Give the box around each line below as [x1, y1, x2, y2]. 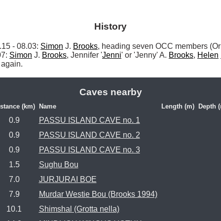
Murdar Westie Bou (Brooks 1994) [38, 190, 157, 199]
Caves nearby [79, 86, 142, 97]
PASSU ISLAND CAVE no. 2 [38, 131, 140, 140]
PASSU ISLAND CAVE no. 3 [38, 146, 140, 154]
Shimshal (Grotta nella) [38, 205, 119, 214]
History [94, 21, 127, 32]
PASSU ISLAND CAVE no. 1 [38, 116, 140, 125]
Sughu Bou [38, 160, 78, 169]
